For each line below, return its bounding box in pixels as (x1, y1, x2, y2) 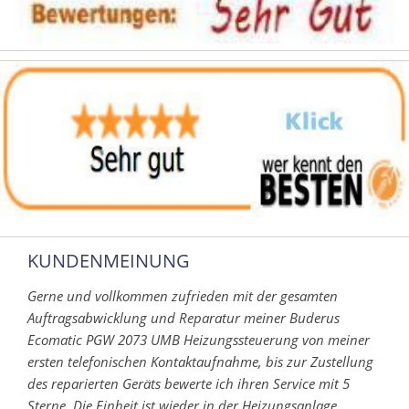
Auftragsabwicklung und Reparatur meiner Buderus (27, 308, 340, 327)
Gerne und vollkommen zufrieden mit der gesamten (27, 286, 338, 305)
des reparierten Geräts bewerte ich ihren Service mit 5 (27, 373, 350, 393)
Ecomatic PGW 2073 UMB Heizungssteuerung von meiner (27, 330, 370, 349)
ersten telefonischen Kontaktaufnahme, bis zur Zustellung (27, 351, 373, 371)
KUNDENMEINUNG (27, 247, 190, 273)
